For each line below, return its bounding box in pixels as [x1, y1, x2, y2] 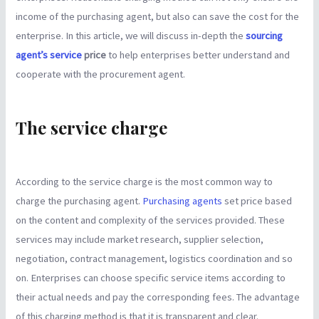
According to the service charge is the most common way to [16, 175, 273, 189]
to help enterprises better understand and [106, 48, 291, 62]
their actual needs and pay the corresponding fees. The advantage [16, 291, 300, 304]
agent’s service [16, 48, 85, 62]
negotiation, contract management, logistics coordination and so [16, 252, 293, 266]
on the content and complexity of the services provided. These [16, 214, 286, 227]
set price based [222, 194, 293, 208]
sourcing [246, 29, 283, 43]
